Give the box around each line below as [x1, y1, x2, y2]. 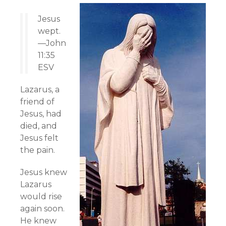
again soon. [20, 204, 65, 213]
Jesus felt [20, 133, 59, 143]
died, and [20, 121, 57, 131]
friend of [20, 97, 54, 106]
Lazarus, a [20, 85, 60, 94]
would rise [20, 192, 62, 201]
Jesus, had [20, 109, 62, 119]
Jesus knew [20, 167, 67, 177]
